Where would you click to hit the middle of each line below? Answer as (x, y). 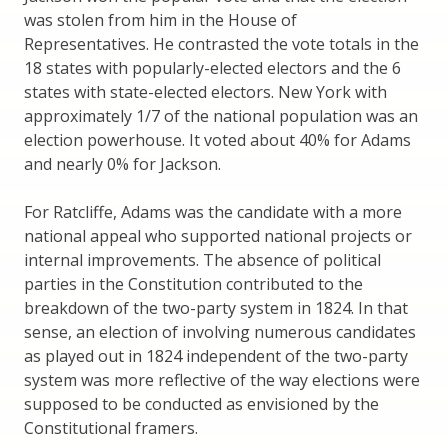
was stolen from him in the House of (160, 19)
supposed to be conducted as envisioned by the (201, 403)
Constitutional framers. (111, 427)
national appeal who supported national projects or (218, 235)
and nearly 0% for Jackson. (122, 163)
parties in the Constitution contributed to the (193, 283)
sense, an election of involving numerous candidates (220, 331)
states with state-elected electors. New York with (205, 91)
